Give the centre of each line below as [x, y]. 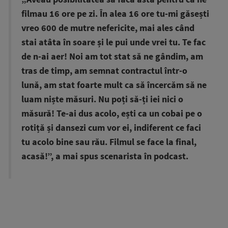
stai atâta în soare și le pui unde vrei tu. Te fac [113, 42]
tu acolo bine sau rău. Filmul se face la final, [109, 142]
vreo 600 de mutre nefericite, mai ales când [108, 28]
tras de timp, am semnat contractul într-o [104, 71]
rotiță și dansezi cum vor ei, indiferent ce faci [111, 128]
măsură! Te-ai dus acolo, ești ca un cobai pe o [112, 114]
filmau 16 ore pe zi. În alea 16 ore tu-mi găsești [115, 14]
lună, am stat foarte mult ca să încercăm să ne [114, 85]
